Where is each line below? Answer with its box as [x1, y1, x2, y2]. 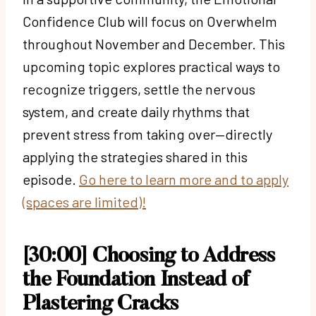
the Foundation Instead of [23, 269, 249, 291]
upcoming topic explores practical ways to [23, 57, 280, 75]
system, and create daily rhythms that [23, 102, 250, 120]
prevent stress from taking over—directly [23, 125, 272, 142]
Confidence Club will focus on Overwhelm [23, 12, 277, 30]
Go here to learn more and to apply [79, 170, 288, 188]
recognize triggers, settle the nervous [23, 80, 255, 97]
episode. [23, 170, 79, 188]
